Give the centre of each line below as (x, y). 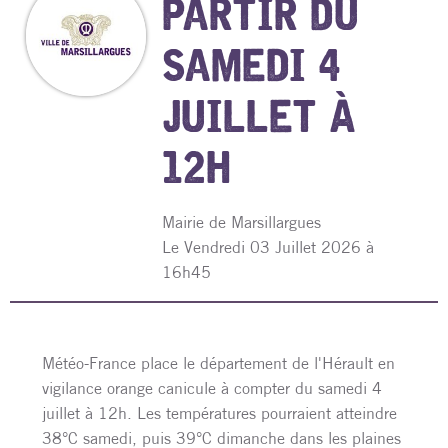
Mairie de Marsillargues (241, 222)
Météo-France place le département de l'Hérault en (218, 363)
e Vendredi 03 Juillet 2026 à (272, 247)
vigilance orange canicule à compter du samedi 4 (212, 388)
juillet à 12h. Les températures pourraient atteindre (219, 413)
